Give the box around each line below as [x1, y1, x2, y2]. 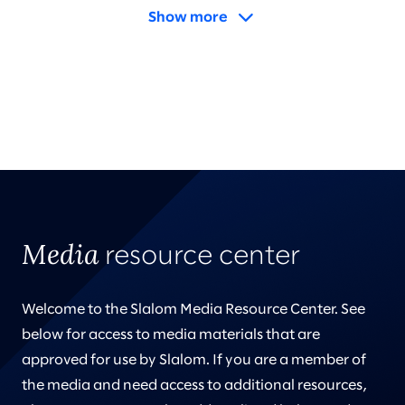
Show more [148, 11, 228, 24]
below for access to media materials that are [22, 328, 320, 342]
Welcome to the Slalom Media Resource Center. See [22, 303, 365, 316]
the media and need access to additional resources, [22, 379, 367, 392]
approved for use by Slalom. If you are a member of [22, 353, 366, 367]
